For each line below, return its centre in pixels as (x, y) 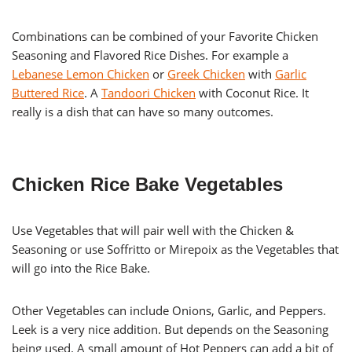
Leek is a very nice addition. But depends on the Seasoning (170, 329)
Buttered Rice (48, 92)
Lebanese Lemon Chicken (81, 73)
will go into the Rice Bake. (81, 268)
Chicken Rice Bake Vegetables (147, 184)
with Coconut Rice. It (252, 92)
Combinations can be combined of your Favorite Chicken (165, 36)
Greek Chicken (206, 73)
